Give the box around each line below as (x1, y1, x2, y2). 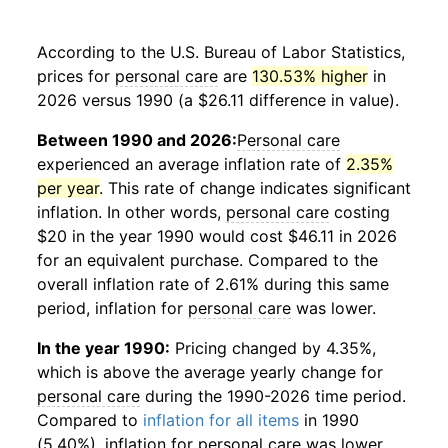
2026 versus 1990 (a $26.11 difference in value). (37, 90, 399, 111)
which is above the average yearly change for (37, 362, 383, 383)
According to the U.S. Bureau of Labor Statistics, (37, 42, 405, 63)
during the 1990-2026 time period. (140, 386, 406, 407)
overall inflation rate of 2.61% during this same (37, 274, 389, 295)
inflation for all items (143, 410, 299, 431)
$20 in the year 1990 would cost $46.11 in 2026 (37, 226, 397, 247)
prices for (37, 66, 115, 87)
